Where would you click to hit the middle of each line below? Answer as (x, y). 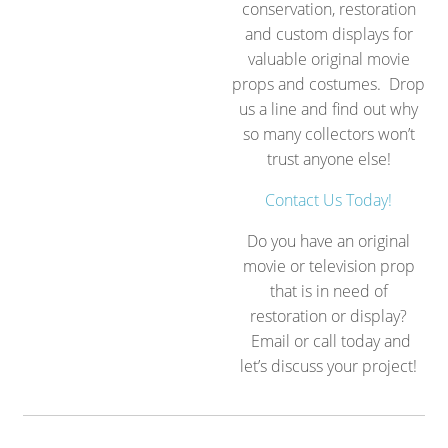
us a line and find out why (329, 108)
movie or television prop (328, 265)
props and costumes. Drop (329, 83)
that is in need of (328, 290)
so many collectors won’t (328, 133)
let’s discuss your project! (329, 365)
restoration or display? (329, 315)
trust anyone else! (328, 158)
